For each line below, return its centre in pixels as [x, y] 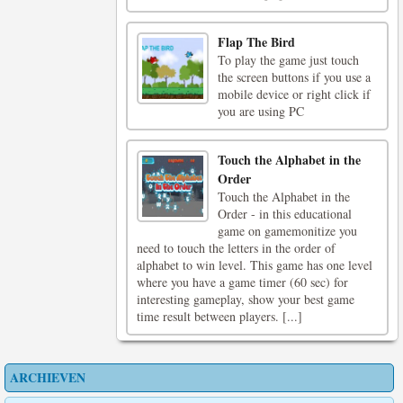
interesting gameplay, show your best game [246, 299]
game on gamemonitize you [288, 231]
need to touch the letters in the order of [236, 248]
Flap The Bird [257, 42]
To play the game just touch [289, 60]
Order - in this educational [285, 214]
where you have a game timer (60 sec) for [242, 282]
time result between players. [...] [219, 316]
